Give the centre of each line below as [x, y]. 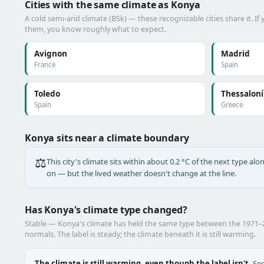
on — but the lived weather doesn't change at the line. [141, 173]
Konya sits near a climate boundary [107, 138]
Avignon [51, 54]
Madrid [235, 54]
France [45, 65]
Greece [232, 105]
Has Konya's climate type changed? [106, 210]
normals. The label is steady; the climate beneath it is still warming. [140, 234]
